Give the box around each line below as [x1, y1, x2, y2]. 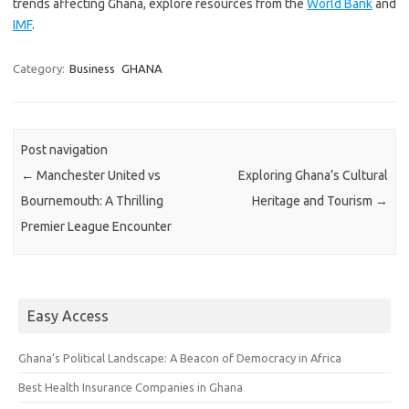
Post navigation [21, 142, 109, 158]
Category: [13, 62, 68, 75]
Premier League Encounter [21, 219, 173, 235]
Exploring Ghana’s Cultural [237, 168, 388, 184]
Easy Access [27, 307, 109, 324]
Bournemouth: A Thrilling [21, 194, 164, 209]
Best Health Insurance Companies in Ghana [18, 380, 243, 393]
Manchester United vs [34, 168, 162, 184]
